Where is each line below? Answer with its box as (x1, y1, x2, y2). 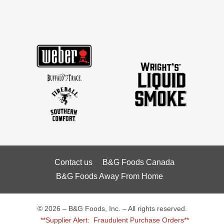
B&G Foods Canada (102, 157, 174, 166)
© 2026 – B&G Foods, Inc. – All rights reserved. (37, 204, 187, 212)
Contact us (54, 157, 92, 166)
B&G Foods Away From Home (56, 171, 163, 180)
